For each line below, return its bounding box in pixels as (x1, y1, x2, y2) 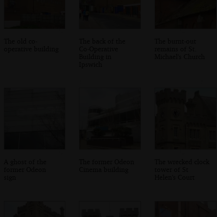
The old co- (3, 36, 37, 45)
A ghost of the (3, 157, 46, 166)
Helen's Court (155, 173, 195, 182)
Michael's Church (155, 52, 205, 61)
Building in (79, 52, 112, 61)
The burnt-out (155, 36, 197, 45)
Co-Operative (79, 44, 119, 53)
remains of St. (155, 44, 197, 53)
